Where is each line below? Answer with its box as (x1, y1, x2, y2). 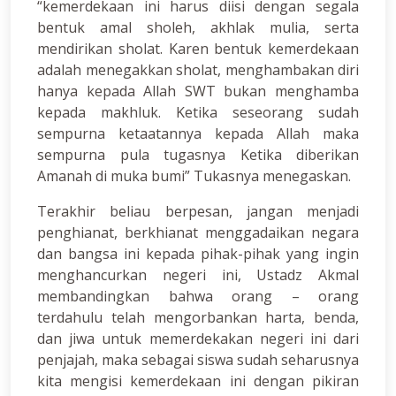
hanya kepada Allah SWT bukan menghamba (37, 81, 359, 102)
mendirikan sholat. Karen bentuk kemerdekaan (37, 39, 359, 59)
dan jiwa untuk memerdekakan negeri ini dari (37, 329, 359, 349)
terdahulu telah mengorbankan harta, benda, (37, 308, 359, 328)
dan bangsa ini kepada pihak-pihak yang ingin (37, 244, 359, 264)
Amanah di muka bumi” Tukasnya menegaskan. (37, 166, 354, 187)
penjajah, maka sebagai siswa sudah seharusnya (37, 350, 359, 370)
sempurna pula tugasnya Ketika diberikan (37, 145, 359, 165)
